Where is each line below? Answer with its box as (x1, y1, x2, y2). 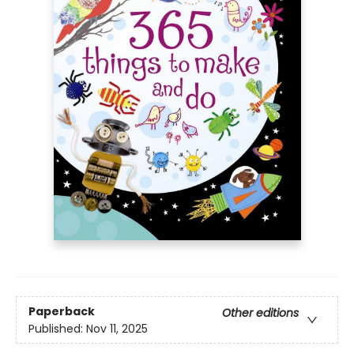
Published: (28, 320, 86, 337)
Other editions (222, 304, 299, 321)
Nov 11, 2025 (86, 320, 148, 337)
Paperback (28, 303, 95, 319)
